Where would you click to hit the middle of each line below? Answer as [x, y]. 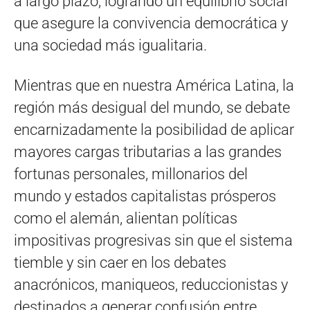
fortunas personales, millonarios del [131, 174]
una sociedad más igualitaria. [110, 46]
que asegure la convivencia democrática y [151, 24]
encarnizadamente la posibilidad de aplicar [154, 130]
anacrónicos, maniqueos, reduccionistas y [151, 285]
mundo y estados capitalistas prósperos [145, 197]
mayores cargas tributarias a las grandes [148, 152]
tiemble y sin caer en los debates [120, 263]
